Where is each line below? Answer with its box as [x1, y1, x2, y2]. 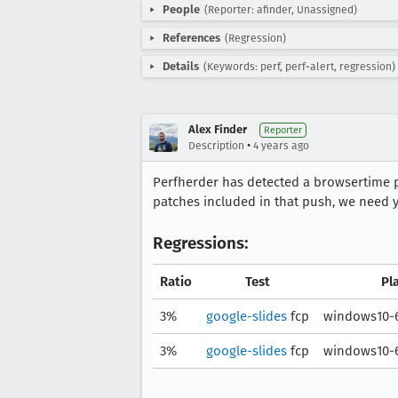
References [163, 31, 220, 44]
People [163, 3, 200, 16]
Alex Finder [188, 123, 247, 136]
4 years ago [253, 139, 309, 152]
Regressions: [153, 233, 249, 253]
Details [163, 60, 199, 73]
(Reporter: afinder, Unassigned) [204, 4, 357, 16]
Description [188, 139, 244, 152]
